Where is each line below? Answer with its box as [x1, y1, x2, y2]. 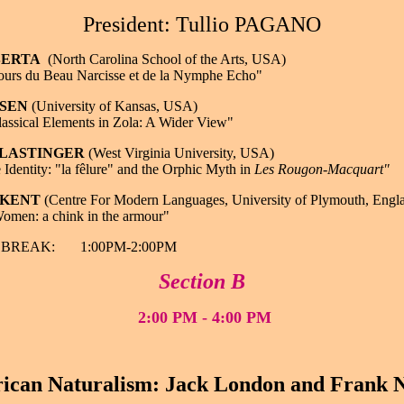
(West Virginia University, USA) [84, 145, 274, 161]
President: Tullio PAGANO [83, 13, 321, 36]
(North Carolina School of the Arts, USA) [43, 51, 286, 67]
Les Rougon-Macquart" [253, 161, 390, 177]
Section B [159, 270, 245, 293]
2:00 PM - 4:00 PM [133, 308, 271, 326]
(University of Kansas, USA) [27, 98, 197, 114]
